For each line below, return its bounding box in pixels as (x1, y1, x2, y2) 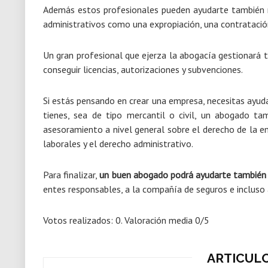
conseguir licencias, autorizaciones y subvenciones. (43, 63, 243, 75)
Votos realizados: (43, 214, 115, 226)
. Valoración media (121, 214, 195, 226)
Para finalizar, (43, 169, 100, 181)
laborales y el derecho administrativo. (43, 138, 193, 150)
